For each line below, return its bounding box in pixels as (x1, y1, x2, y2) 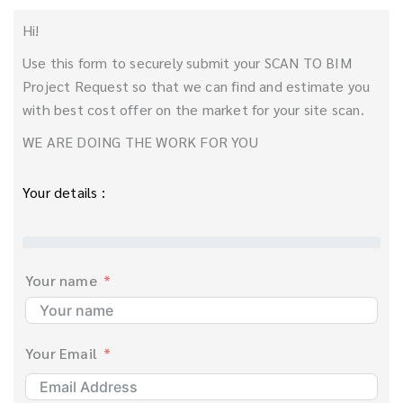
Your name (25, 271, 97, 290)
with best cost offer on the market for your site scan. (22, 100, 364, 119)
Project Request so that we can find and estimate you (22, 76, 371, 95)
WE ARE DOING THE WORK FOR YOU (22, 132, 258, 151)
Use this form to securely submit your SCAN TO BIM (22, 53, 352, 72)
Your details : (22, 183, 105, 201)
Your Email (25, 344, 97, 363)
